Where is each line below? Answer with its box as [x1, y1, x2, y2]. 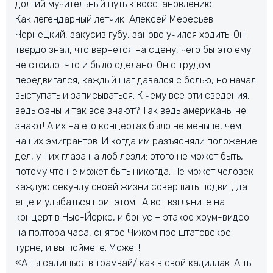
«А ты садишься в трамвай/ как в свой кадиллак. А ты [15, 257, 255, 269]
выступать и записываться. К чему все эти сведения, [15, 90, 250, 101]
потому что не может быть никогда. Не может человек [15, 166, 253, 177]
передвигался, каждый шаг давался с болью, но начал [15, 74, 256, 86]
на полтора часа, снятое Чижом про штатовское [15, 227, 231, 238]
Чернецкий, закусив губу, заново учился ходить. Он [15, 29, 245, 40]
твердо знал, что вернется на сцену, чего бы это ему [15, 44, 251, 55]
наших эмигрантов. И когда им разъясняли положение [15, 135, 257, 147]
